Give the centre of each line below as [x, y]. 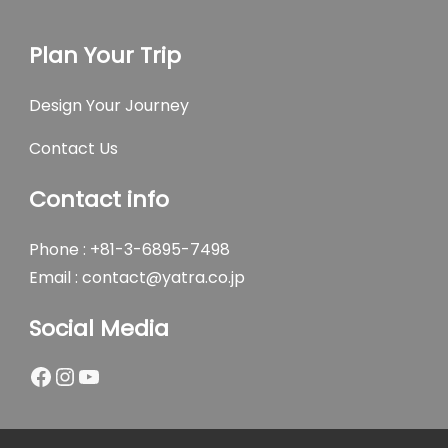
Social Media [99, 328]
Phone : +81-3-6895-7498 [129, 249]
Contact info [99, 199]
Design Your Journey [109, 105]
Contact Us [73, 148]
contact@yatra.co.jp [163, 277]
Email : [55, 277]
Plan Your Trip [105, 55]
